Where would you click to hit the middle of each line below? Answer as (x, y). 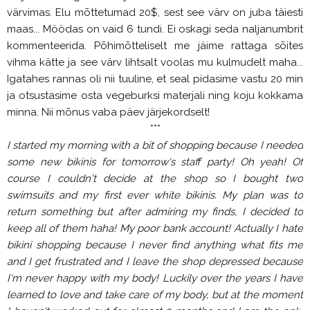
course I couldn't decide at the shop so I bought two (155, 179)
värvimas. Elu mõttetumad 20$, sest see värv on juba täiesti (155, 13)
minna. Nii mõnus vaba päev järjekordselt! (110, 112)
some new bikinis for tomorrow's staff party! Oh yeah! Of (155, 162)
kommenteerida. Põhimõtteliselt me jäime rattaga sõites (155, 46)
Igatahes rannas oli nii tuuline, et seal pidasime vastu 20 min (155, 79)
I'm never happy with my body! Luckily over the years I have (155, 279)
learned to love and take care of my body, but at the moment (155, 295)
